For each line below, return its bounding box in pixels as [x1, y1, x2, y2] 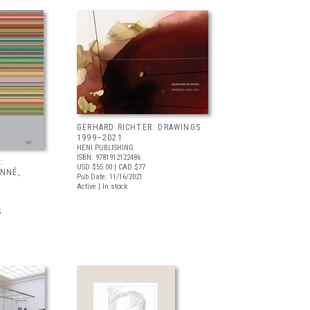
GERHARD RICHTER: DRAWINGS [77, 122, 201, 132]
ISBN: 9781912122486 [77, 153, 140, 162]
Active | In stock [77, 182, 127, 191]
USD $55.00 [77, 163, 112, 172]
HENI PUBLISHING [77, 143, 134, 152]
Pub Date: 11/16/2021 [77, 172, 143, 181]
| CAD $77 [112, 163, 145, 172]
